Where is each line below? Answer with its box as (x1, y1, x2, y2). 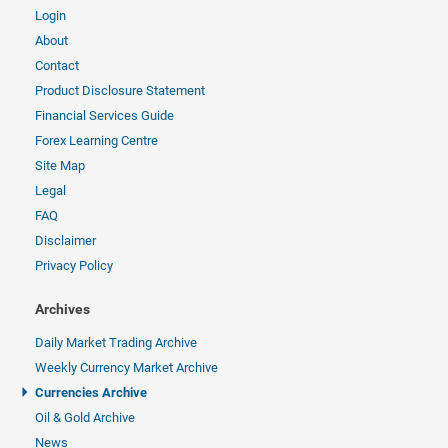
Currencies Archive (35, 385, 147, 400)
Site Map (35, 158, 85, 173)
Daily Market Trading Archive (35, 335, 197, 350)
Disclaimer (35, 233, 96, 248)
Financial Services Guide (35, 108, 174, 123)
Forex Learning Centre (35, 133, 158, 148)
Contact (35, 58, 79, 73)
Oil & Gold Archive (35, 410, 135, 425)
